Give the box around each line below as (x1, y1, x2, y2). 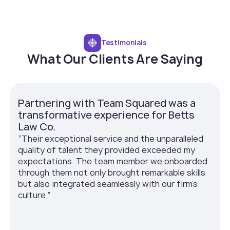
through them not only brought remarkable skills (18, 167, 206, 179)
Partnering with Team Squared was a (18, 97, 196, 110)
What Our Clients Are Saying (27, 50, 203, 68)
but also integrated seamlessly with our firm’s (18, 178, 198, 190)
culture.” (18, 189, 51, 201)
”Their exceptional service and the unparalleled (18, 133, 204, 145)
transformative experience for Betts (18, 108, 195, 122)
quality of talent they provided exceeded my (18, 144, 196, 156)
